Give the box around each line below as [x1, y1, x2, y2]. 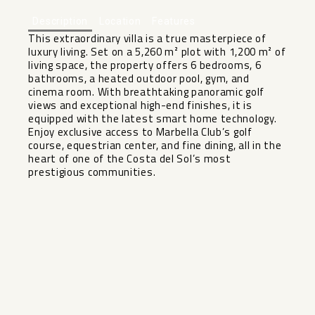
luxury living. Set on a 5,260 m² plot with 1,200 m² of [28, 43, 286, 60]
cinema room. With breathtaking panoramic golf [28, 83, 264, 100]
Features [152, 15, 195, 27]
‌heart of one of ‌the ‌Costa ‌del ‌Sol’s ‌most [28, 150, 231, 167]
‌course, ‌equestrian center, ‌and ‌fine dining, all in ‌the [28, 136, 282, 153]
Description [32, 15, 89, 27]
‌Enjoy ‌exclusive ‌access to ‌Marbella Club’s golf [28, 123, 252, 140]
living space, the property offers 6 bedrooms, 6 [28, 56, 262, 73]
